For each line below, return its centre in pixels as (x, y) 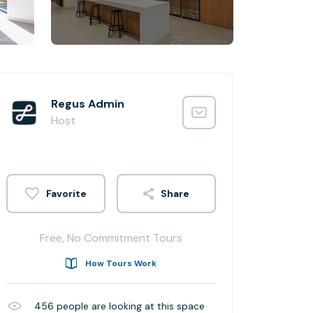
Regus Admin (88, 104)
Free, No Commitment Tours (111, 238)
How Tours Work (121, 263)
